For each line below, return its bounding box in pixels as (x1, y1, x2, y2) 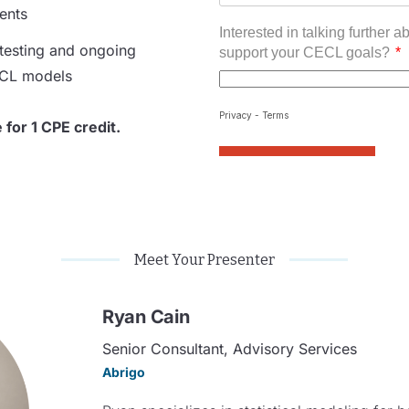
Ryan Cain (102, 306, 190, 329)
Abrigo (102, 364, 145, 381)
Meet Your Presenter (134, 251, 275, 269)
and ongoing (45, 41, 136, 60)
